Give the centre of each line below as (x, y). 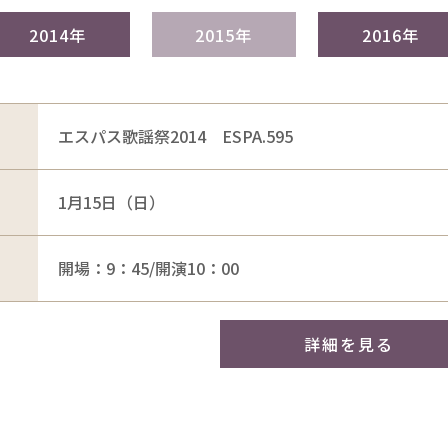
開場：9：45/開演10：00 (148, 267)
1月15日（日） (111, 201)
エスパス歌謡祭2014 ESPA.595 (175, 135)
